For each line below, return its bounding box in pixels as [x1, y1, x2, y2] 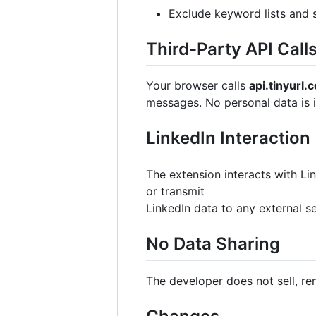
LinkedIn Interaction [146, 128, 310, 149]
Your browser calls [146, 78, 249, 93]
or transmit [146, 184, 205, 199]
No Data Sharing [146, 233, 280, 255]
